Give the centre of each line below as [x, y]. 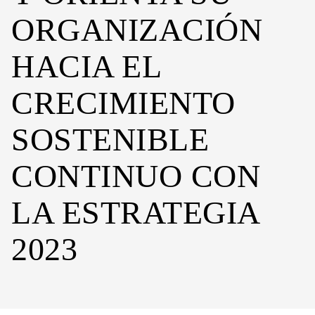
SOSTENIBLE [110, 140]
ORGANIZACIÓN [137, 30]
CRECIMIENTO [123, 103]
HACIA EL [86, 66]
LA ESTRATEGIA [135, 213]
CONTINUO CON [136, 176]
